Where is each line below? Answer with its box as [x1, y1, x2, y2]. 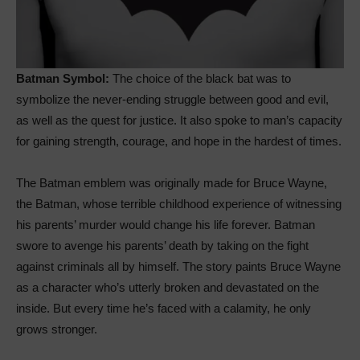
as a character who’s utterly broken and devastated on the [16, 280, 319, 294]
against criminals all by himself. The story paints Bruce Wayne [16, 259, 341, 273]
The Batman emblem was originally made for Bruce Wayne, [16, 175, 327, 190]
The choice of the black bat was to [112, 71, 291, 85]
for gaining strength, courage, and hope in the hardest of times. [16, 133, 342, 148]
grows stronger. [16, 321, 97, 336]
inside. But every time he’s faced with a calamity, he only [16, 301, 311, 315]
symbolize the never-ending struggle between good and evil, [16, 92, 329, 106]
